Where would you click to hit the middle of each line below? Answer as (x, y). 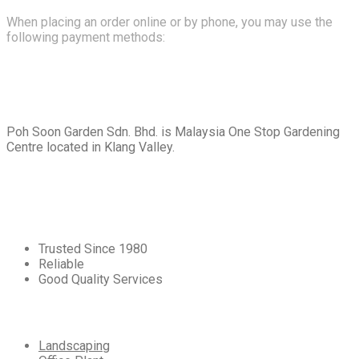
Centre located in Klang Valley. (91, 147)
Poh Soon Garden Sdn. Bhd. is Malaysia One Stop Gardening (173, 131)
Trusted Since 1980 (93, 248)
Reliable (61, 264)
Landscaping (74, 345)
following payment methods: (86, 37)
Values (46, 215)
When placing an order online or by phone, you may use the (169, 22)
